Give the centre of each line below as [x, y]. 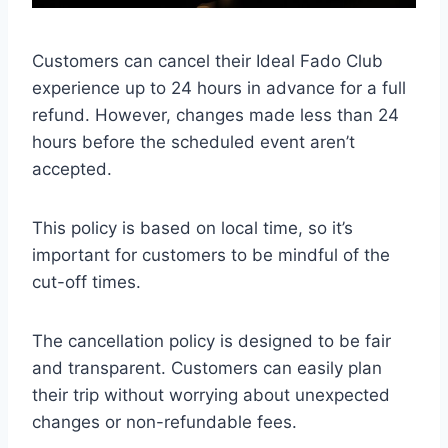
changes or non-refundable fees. [164, 422]
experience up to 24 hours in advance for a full [219, 88]
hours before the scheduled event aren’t [193, 142]
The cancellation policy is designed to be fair [211, 341]
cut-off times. [86, 282]
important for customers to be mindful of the [211, 255]
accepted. [72, 169]
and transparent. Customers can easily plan [207, 368]
